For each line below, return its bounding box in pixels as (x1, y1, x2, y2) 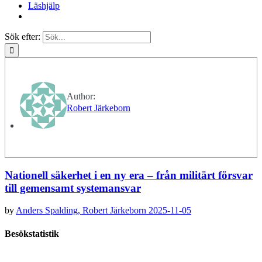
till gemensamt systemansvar (5, 181, 141, 194)
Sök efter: (5, 32, 40, 42)
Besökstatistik (5, 228, 59, 239)
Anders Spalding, (16, 205, 82, 216)
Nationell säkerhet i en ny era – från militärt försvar (5, 168, 253, 181)
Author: (67, 91, 95, 101)
